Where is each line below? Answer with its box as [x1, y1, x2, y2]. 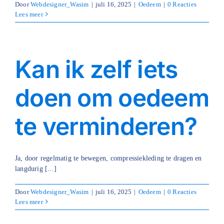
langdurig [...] [15, 164, 57, 172]
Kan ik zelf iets [15, 54, 178, 84]
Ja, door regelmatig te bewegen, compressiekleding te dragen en [15, 154, 202, 162]
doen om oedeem [15, 82, 209, 112]
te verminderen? [15, 111, 197, 141]
